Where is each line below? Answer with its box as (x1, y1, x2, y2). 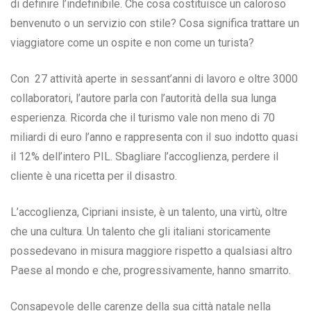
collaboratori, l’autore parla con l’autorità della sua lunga (10, 92, 276, 106)
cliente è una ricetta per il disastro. (10, 169, 177, 183)
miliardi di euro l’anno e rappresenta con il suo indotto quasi (10, 131, 298, 144)
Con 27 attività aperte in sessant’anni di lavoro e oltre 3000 (10, 72, 298, 86)
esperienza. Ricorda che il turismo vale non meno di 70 (10, 111, 275, 125)
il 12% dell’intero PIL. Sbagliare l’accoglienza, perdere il (10, 150, 278, 164)
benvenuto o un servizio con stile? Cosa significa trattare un (10, 17, 299, 31)
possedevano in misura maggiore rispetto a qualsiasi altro (10, 244, 292, 258)
